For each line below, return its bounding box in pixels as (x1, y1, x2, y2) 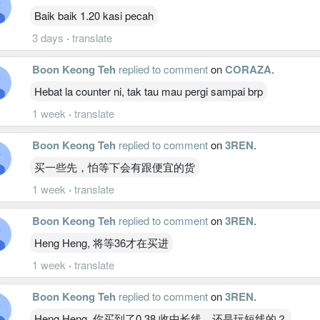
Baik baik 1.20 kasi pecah (34, 7, 154, 23)
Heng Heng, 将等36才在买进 (34, 234, 169, 250)
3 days (32, 29, 64, 45)
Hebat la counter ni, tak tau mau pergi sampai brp (34, 83, 263, 99)
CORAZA (225, 61, 271, 77)
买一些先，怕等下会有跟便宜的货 (34, 159, 195, 174)
